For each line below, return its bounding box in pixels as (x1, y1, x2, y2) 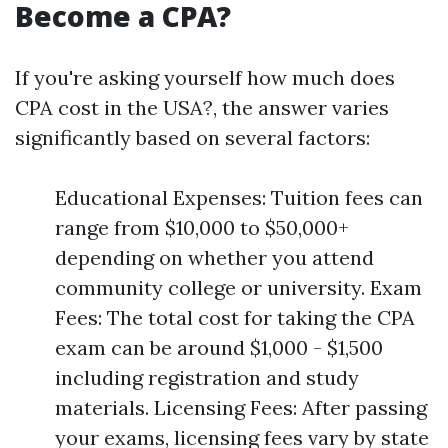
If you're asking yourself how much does (15, 65, 395, 90)
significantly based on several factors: (15, 125, 370, 150)
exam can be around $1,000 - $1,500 (55, 335, 383, 360)
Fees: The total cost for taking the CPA (55, 305, 415, 330)
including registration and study (55, 365, 359, 390)
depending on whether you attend (55, 245, 374, 270)
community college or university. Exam (55, 275, 422, 300)
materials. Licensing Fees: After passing (55, 395, 427, 420)
